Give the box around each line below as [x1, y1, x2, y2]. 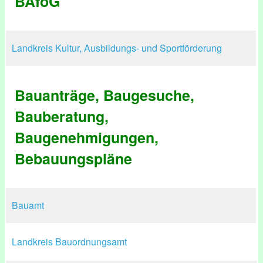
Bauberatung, [15, 106, 109, 127]
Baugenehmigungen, [15, 127, 159, 148]
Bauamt [12, 198, 44, 212]
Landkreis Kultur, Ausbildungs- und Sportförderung [12, 41, 222, 55]
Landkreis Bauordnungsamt [12, 235, 127, 248]
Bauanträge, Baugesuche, [15, 85, 194, 106]
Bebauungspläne [15, 148, 132, 169]
